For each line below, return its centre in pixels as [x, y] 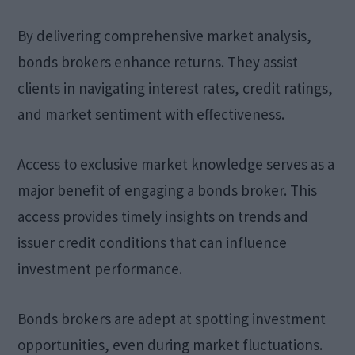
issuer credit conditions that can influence [153, 242]
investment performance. [100, 269]
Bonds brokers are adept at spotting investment [172, 319]
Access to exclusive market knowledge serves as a [176, 164]
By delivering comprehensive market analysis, [165, 36]
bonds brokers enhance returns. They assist [158, 62]
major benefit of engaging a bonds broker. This [168, 190]
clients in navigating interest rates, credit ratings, [176, 88]
